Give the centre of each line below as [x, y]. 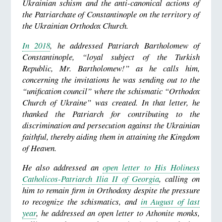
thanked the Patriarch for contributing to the [111, 113]
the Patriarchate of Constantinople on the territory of [111, 14]
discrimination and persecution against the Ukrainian [111, 125]
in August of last [170, 202]
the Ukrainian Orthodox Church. [75, 25]
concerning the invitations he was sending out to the [111, 79]
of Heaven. [39, 148]
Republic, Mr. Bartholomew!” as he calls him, [111, 68]
